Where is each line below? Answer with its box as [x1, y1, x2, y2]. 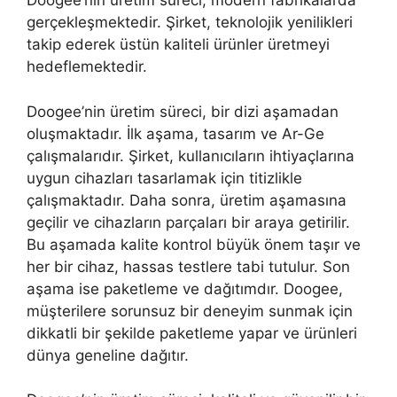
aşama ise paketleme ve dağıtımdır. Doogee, [27, 279, 343, 298]
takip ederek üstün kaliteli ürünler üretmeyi [27, 35, 330, 53]
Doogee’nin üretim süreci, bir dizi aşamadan [27, 102, 339, 121]
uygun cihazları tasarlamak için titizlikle [27, 168, 302, 187]
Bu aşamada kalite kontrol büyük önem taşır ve [27, 235, 361, 253]
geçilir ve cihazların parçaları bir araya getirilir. [27, 213, 350, 231]
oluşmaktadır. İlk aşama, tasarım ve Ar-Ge [27, 124, 324, 143]
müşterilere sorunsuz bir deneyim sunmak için [27, 301, 353, 320]
